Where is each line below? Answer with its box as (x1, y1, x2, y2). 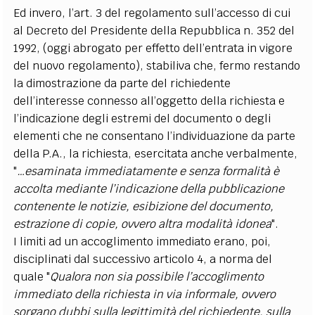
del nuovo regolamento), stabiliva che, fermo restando (13, 58, 301, 73)
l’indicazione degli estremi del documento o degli (13, 111, 271, 126)
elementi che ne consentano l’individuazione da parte (13, 129, 296, 143)
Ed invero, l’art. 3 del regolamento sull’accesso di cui (13, 6, 291, 20)
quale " (13, 269, 51, 284)
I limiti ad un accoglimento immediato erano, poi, (13, 234, 271, 249)
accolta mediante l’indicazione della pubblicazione (13, 181, 285, 196)
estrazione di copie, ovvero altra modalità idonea (13, 217, 272, 231)
